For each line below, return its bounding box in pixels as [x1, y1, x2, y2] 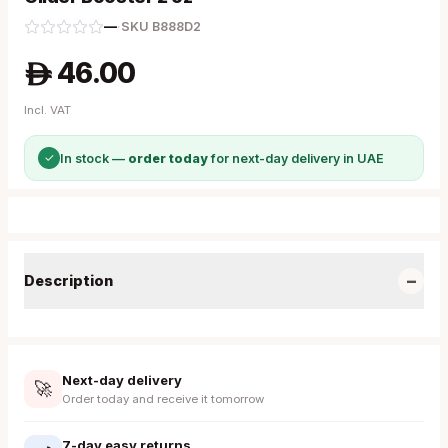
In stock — [60, 150, 128, 166]
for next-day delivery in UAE [208, 150, 384, 166]
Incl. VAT [24, 103, 71, 117]
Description [24, 272, 113, 289]
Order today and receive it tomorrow [62, 392, 264, 406]
